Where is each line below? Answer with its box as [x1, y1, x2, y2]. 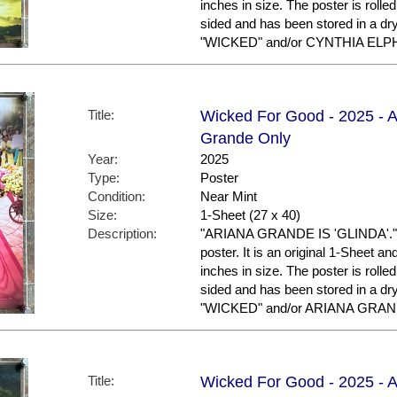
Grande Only [200, 129, 291, 148]
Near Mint [200, 189, 257, 205]
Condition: [88, 189, 145, 205]
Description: [88, 226, 157, 242]
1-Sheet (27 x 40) [200, 207, 300, 223]
